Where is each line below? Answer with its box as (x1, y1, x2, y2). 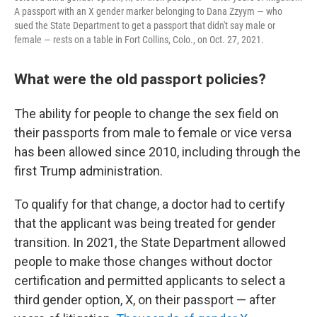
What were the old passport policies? (14, 70, 266, 88)
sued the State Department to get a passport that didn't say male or (14, 20, 275, 31)
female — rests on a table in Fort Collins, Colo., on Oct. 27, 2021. (14, 34, 264, 45)
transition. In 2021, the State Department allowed (14, 235, 286, 250)
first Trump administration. (14, 163, 163, 178)
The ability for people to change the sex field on (14, 106, 279, 121)
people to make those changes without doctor (14, 254, 272, 269)
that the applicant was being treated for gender (14, 216, 276, 231)
